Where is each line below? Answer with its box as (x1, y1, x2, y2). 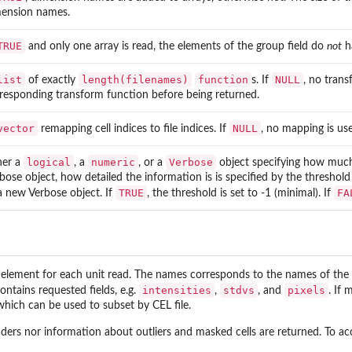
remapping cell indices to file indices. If (38, 123, 229, 134)
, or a (138, 156, 166, 168)
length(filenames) (82, 73, 189, 86)
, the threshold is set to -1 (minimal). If (147, 187, 334, 199)
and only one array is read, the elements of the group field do (25, 40, 327, 52)
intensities (142, 284, 211, 297)
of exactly (25, 74, 79, 86)
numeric (91, 156, 135, 168)
